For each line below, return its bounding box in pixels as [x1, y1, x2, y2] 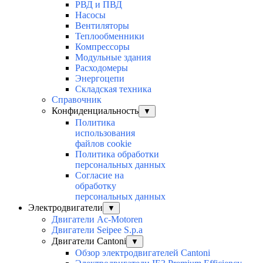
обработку [75, 181, 116, 191]
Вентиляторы [75, 21, 129, 31]
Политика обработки [75, 149, 159, 160]
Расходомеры [75, 63, 128, 73]
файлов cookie [75, 139, 131, 149]
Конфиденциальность [52, 106, 139, 116]
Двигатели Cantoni [52, 236, 126, 247]
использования [75, 128, 135, 139]
